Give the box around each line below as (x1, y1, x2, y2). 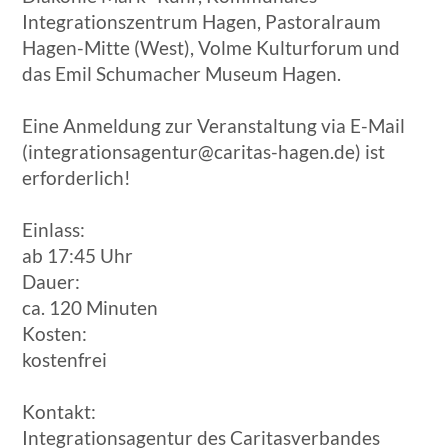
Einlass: (22, 218, 86, 242)
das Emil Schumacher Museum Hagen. (22, 62, 342, 86)
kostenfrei (22, 348, 108, 372)
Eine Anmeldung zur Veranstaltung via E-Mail (22, 114, 406, 138)
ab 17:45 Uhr (22, 244, 134, 268)
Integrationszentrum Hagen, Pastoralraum (22, 10, 382, 34)
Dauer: (22, 270, 81, 294)
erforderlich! (22, 166, 132, 190)
